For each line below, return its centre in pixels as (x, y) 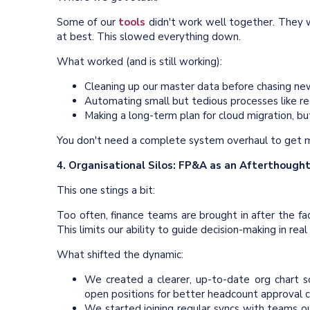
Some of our (88, 22)
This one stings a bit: (106, 190)
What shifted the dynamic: (120, 254)
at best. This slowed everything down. (149, 36)
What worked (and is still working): (139, 61)
